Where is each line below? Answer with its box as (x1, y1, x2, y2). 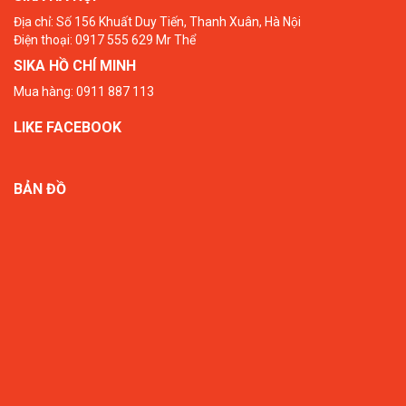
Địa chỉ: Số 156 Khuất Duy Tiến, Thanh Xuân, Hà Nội (14, 14, 301, 29)
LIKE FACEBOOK (14, 118, 121, 136)
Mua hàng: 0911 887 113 (14, 83, 154, 99)
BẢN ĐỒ (14, 179, 66, 198)
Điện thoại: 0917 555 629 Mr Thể (14, 32, 196, 47)
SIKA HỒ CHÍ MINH (14, 56, 136, 74)
